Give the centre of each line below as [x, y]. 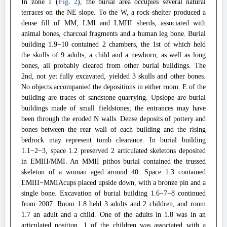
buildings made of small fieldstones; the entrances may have [113, 108]
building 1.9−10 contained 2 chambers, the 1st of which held [113, 44]
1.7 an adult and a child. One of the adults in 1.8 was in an [113, 215]
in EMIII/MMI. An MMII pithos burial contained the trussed [113, 161]
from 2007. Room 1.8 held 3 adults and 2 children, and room [113, 204]
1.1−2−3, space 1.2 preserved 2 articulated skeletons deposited [113, 151]
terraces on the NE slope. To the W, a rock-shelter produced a [113, 12]
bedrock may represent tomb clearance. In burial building [113, 140]
